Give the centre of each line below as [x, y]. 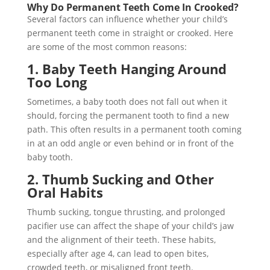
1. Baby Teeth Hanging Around [127, 68]
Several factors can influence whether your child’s [127, 19]
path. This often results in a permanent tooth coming [134, 129]
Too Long [57, 82]
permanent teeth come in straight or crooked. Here [130, 33]
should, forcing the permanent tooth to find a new [128, 115]
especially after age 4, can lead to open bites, [118, 253]
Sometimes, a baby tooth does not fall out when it [127, 101]
